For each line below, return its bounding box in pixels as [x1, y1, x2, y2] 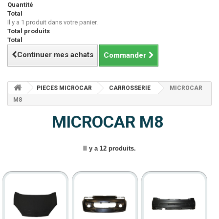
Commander [104, 51, 146, 60]
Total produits [7, 27, 50, 35]
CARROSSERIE [109, 85, 151, 91]
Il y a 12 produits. [83, 145, 136, 152]
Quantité [7, 1, 33, 8]
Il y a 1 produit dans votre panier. [7, 19, 98, 26]
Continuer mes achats [17, 50, 93, 59]
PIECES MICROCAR [37, 85, 92, 91]
